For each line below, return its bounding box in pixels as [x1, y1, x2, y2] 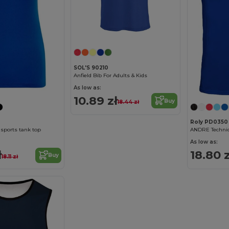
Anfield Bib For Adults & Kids [74, 72, 148, 79]
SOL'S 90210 [74, 64, 109, 71]
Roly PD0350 [190, 119, 228, 126]
